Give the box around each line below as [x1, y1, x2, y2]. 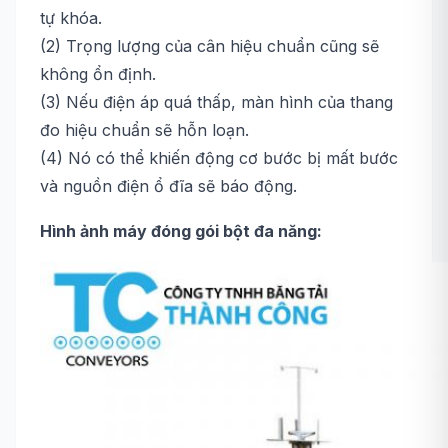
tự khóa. [40, 8, 102, 28]
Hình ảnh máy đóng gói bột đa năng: [40, 221, 322, 241]
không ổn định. [40, 64, 156, 84]
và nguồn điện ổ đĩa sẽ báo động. [40, 176, 297, 196]
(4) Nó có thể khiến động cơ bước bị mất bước [40, 148, 398, 168]
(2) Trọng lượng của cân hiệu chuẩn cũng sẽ [40, 36, 379, 56]
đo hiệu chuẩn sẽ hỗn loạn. [40, 120, 249, 140]
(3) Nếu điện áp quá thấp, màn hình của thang [40, 92, 393, 112]
